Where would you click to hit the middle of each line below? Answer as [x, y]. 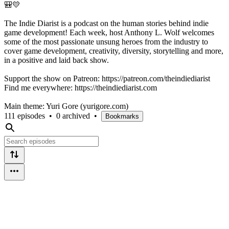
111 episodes [25, 116]
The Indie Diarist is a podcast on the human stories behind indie [106, 23]
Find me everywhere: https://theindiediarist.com [81, 87]
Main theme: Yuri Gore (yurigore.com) [66, 106]
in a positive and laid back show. [56, 60]
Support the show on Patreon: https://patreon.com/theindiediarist [107, 78]
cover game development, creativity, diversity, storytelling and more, [114, 51]
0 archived [73, 116]
